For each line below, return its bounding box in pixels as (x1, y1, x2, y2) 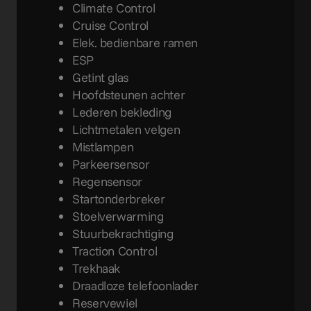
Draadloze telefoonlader (72, 277, 199, 294)
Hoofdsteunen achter (72, 86, 185, 103)
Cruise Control (72, 17, 149, 33)
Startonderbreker (72, 190, 165, 207)
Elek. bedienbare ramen (72, 34, 199, 51)
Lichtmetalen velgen (72, 121, 180, 137)
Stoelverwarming (72, 208, 164, 224)
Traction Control (72, 242, 158, 259)
